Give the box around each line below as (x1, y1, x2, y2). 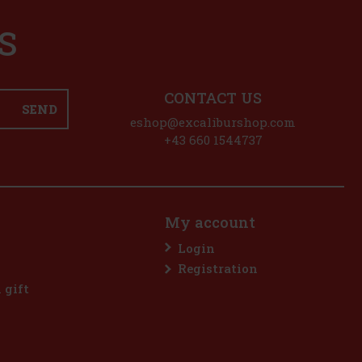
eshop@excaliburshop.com (130, 113, 296, 130)
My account (165, 213, 255, 233)
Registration (178, 260, 258, 277)
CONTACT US (164, 87, 262, 107)
